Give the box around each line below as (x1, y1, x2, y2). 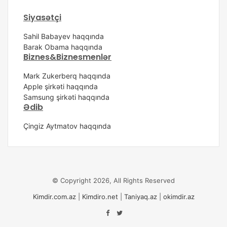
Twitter (122, 208, 144, 217)
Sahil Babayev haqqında (23, 32, 104, 41)
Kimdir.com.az (32, 193, 76, 201)
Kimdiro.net (82, 193, 118, 201)
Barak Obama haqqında (23, 43, 102, 52)
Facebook (108, 208, 140, 217)
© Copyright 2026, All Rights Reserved (52, 176, 175, 185)
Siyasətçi (23, 12, 61, 24)
